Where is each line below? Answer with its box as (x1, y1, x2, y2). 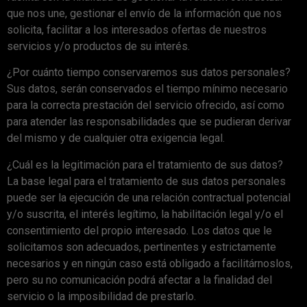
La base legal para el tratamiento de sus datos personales (7, 174, 286, 188)
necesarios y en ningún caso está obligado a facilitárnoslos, (7, 256, 293, 270)
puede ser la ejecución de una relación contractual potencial (7, 191, 291, 204)
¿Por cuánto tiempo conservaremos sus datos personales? (7, 66, 291, 79)
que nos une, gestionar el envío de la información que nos (7, 6, 282, 20)
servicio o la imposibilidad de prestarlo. (7, 289, 196, 303)
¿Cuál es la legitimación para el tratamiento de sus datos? (7, 158, 283, 171)
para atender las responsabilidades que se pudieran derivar (7, 115, 291, 129)
